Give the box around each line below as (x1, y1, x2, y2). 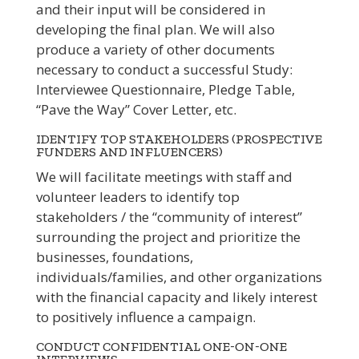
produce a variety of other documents (35, 40, 275, 59)
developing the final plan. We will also (35, 20, 275, 39)
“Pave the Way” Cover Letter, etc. (35, 100, 236, 119)
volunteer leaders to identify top (35, 188, 240, 207)
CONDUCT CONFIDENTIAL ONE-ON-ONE (35, 339, 287, 355)
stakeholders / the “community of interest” (35, 208, 302, 227)
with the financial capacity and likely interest (35, 288, 317, 307)
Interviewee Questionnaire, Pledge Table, (35, 80, 295, 99)
